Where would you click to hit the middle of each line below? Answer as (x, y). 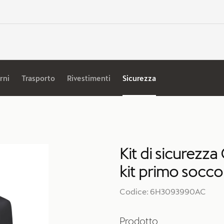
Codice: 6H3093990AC (163, 191)
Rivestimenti (89, 78)
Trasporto (38, 78)
